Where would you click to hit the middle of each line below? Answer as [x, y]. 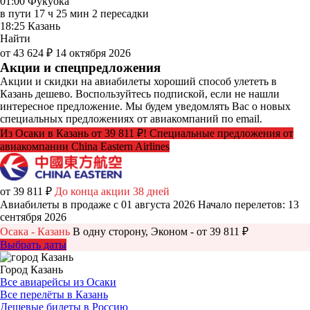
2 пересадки [120, 13]
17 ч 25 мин [62, 13]
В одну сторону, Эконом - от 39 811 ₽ [161, 231]
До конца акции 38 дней [112, 191]
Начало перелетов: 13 [248, 204]
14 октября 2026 [93, 53]
